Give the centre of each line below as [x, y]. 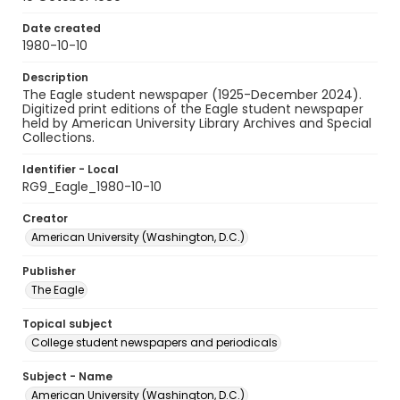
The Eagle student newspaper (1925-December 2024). [192, 95]
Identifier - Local [71, 169]
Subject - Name [67, 376]
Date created [62, 28]
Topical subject [67, 324]
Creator [45, 218]
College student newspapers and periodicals [154, 342]
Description [55, 77]
